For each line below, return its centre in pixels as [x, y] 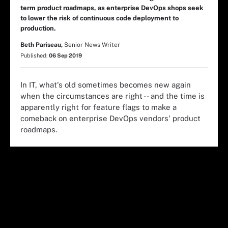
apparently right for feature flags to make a [98, 107]
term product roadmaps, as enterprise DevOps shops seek [112, 8]
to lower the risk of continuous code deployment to [99, 18]
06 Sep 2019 [65, 55]
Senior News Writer [92, 45]
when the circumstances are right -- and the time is [112, 96]
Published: [35, 55]
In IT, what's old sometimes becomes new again [106, 84]
